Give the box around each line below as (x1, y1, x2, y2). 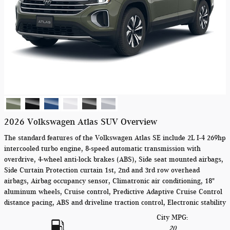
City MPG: (157, 214, 188, 221)
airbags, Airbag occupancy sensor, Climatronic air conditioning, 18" (4, 177, 215, 185)
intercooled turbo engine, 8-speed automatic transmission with (4, 145, 201, 152)
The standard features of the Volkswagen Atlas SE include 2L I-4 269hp (4, 134, 226, 142)
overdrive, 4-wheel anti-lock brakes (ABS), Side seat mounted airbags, (4, 156, 223, 163)
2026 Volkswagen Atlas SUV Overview (4, 117, 157, 127)
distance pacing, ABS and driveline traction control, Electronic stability (4, 199, 226, 206)
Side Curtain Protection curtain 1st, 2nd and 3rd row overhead (4, 166, 200, 174)
